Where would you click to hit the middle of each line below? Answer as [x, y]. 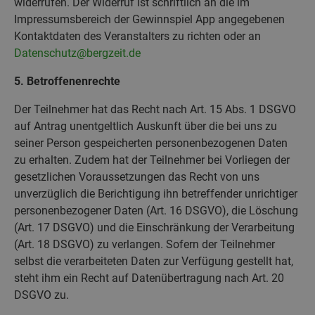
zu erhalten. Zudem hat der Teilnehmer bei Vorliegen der [152, 160]
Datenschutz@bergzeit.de [77, 53]
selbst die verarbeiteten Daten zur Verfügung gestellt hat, [154, 261]
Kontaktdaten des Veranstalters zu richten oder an [137, 36]
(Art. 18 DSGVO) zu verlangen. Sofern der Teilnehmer [144, 244]
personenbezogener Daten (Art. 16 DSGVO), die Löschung [156, 210]
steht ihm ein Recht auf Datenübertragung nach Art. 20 [149, 278]
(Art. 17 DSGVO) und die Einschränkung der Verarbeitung [154, 227]
